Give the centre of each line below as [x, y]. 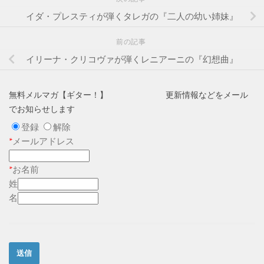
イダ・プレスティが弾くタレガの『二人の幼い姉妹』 [132, 17]
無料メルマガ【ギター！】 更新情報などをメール [128, 95]
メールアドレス [43, 142]
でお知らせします [42, 110]
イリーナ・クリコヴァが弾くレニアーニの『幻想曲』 [132, 60]
